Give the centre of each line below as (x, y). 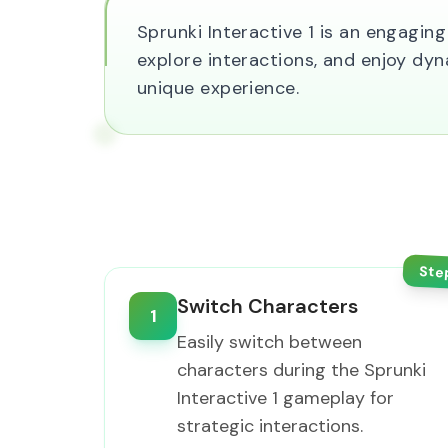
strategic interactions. (270, 426)
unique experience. (218, 88)
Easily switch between (269, 342)
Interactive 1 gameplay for (285, 398)
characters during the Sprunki (301, 370)
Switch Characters (267, 306)
